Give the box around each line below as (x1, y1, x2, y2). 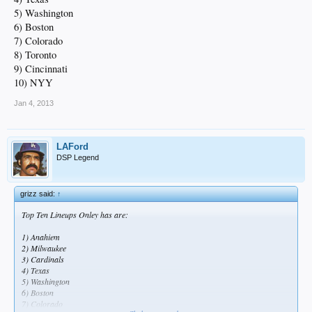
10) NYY (14, 76, 53, 90)
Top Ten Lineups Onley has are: (22, 209, 128, 221)
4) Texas (22, 265, 49, 276)
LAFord (56, 141, 88, 153)
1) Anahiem (22, 231, 60, 243)
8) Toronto (14, 48, 56, 62)
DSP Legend (56, 153, 99, 162)
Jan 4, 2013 (14, 99, 54, 108)
